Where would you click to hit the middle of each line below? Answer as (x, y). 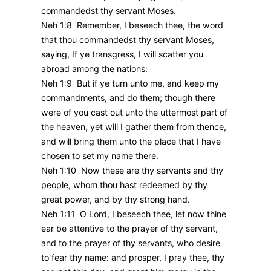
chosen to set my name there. (100, 156)
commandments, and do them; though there (128, 98)
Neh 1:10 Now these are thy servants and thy (132, 171)
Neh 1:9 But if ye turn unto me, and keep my (130, 83)
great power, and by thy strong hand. (116, 200)
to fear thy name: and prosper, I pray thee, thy (133, 258)
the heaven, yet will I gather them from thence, (134, 127)
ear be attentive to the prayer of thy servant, (129, 229)
